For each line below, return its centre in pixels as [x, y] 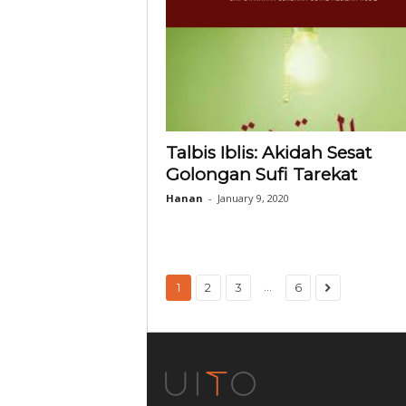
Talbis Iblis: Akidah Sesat [268, 153]
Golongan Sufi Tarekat [261, 174]
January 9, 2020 [253, 198]
